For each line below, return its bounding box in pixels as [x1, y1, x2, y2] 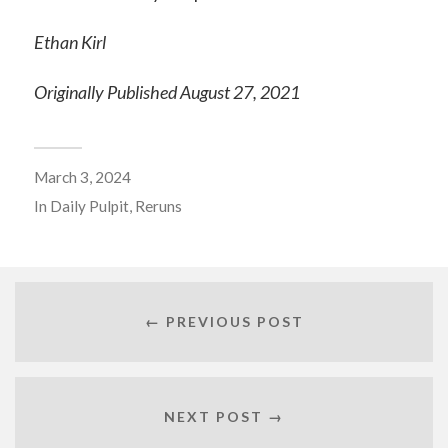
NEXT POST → [164, 408, 284, 426]
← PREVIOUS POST [144, 313, 304, 331]
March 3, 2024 [33, 167, 131, 186]
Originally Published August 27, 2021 [33, 80, 300, 103]
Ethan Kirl [33, 30, 106, 53]
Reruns [134, 196, 182, 215]
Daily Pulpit [49, 196, 129, 215]
